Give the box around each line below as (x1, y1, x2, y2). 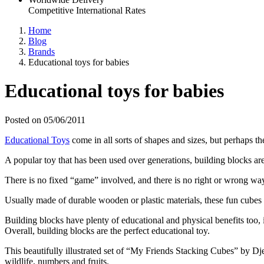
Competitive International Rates (28, 5, 146, 15)
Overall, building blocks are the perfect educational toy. (5, 225, 210, 236)
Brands (28, 47, 55, 57)
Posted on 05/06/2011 (5, 114, 85, 125)
